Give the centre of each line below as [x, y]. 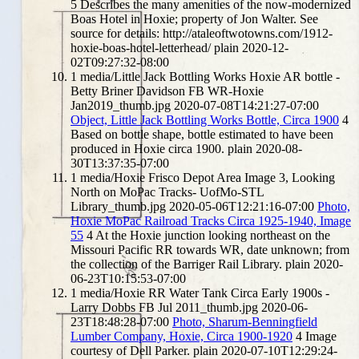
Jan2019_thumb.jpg [121, 105]
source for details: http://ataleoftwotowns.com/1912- [202, 33]
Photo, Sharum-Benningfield [245, 321]
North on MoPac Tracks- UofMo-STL [167, 192]
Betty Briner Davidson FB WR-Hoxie [167, 91]
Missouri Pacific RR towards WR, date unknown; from [210, 249]
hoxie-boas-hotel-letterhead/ [141, 47]
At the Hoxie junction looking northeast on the [213, 235]
